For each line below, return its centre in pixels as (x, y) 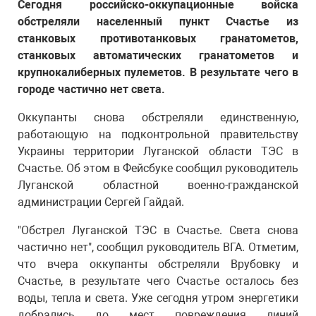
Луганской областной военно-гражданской (158, 185)
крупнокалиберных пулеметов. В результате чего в (158, 72)
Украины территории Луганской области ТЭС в (158, 151)
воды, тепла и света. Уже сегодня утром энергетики (158, 298)
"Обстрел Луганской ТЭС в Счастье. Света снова (158, 230)
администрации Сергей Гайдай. (101, 202)
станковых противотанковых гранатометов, (158, 38)
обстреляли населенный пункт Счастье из (158, 22)
